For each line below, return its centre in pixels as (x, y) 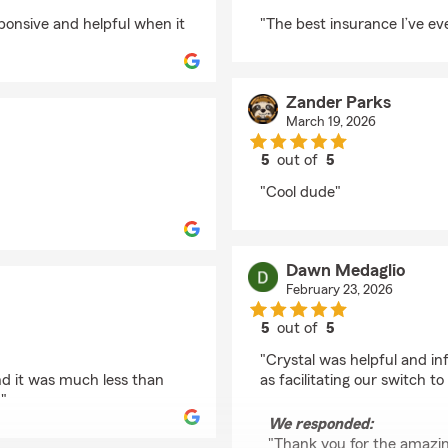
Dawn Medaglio (345, 270)
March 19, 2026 (330, 122)
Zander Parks (338, 102)
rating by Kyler (346, 10)
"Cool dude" (300, 192)
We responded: (320, 424)
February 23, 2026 (339, 290)
